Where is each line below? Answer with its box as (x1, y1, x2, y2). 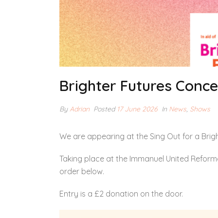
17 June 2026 (117, 105, 158, 113)
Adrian (70, 105, 90, 113)
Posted (91, 105, 117, 113)
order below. (59, 166, 104, 176)
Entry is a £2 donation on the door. (59, 189, 183, 199)
